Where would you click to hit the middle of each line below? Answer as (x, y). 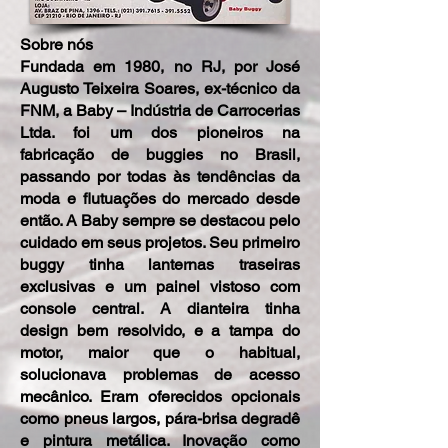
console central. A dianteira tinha (160, 308)
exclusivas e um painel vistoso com (160, 286)
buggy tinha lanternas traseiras (160, 264)
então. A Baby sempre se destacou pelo (160, 220)
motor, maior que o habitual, (160, 352)
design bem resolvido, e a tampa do (160, 330)
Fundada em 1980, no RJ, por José (160, 66)
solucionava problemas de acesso (160, 374)
